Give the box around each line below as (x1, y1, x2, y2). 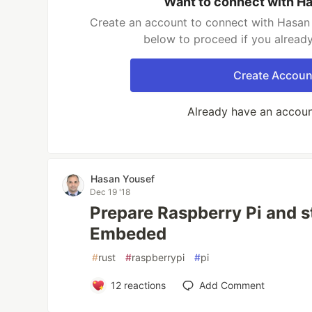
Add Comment (198, 279, 265, 291)
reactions (120, 279, 166, 291)
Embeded (90, 224, 167, 244)
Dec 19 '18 (90, 187, 131, 197)
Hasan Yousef (91, 173, 155, 185)
